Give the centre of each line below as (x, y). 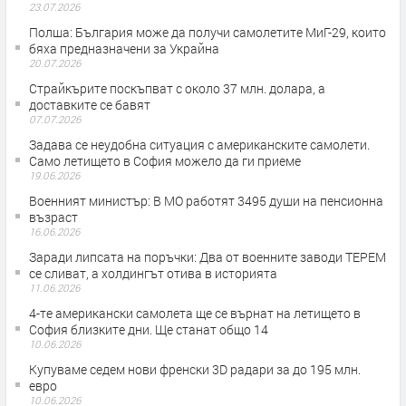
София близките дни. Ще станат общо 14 (149, 330)
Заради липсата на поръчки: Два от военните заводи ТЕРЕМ (208, 257)
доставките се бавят (90, 105)
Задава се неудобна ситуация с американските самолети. (199, 145)
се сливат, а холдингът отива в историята (153, 274)
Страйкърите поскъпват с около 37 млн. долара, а (177, 89)
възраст (53, 217)
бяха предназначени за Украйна (124, 49)
